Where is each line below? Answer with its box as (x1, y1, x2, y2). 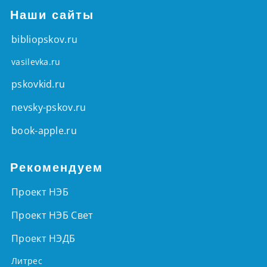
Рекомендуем (10, 161, 103, 175)
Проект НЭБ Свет (11, 209, 94, 222)
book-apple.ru (11, 124, 77, 138)
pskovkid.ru (11, 77, 66, 91)
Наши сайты (10, 8, 94, 22)
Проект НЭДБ (11, 232, 76, 246)
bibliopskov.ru (11, 33, 78, 46)
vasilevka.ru (11, 56, 61, 68)
